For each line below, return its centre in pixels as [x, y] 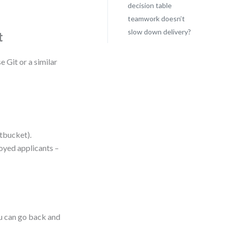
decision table [149, 5]
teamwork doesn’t [156, 18]
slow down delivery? [159, 32]
